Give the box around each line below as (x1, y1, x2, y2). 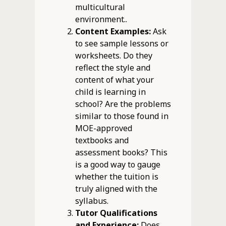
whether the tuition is (75, 171, 158, 182)
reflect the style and (75, 62, 150, 73)
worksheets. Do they (75, 49, 152, 61)
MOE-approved (75, 122, 132, 134)
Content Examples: (75, 25, 151, 37)
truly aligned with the (75, 183, 157, 194)
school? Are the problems (75, 98, 171, 109)
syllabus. (75, 195, 108, 206)
